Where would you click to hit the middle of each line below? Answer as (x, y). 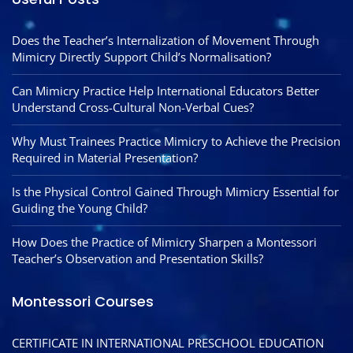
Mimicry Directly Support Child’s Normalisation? (141, 57)
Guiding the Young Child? (80, 208)
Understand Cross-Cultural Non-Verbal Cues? (133, 108)
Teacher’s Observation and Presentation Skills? (137, 259)
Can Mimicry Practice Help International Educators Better (165, 91)
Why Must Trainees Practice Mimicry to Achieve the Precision (176, 141)
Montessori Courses (83, 302)
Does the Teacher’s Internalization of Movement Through (165, 41)
